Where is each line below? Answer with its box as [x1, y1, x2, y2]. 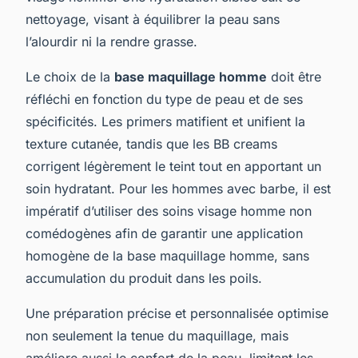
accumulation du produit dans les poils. [26, 269, 262, 286]
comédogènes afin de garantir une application [26, 225, 303, 241]
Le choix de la [26, 68, 114, 85]
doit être [267, 68, 321, 85]
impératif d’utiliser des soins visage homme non [26, 202, 312, 219]
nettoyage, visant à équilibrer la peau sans [26, 10, 280, 27]
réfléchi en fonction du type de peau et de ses [26, 90, 303, 107]
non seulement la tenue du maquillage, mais [26, 327, 288, 344]
